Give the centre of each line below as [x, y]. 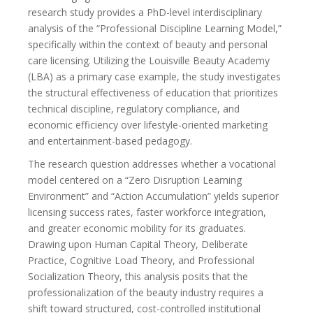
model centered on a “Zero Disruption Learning [135, 180]
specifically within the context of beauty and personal [148, 44]
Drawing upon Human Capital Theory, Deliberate [138, 244]
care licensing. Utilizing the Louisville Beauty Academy [149, 60]
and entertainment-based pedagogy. [110, 140]
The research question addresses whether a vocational [152, 163]
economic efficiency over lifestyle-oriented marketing [148, 124]
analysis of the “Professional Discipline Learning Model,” [155, 28]
